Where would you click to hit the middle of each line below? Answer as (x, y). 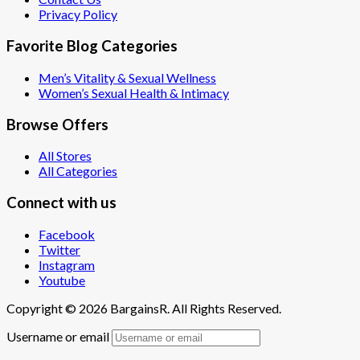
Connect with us (61, 203)
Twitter (59, 249)
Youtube (62, 280)
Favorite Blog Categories (92, 46)
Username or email (58, 336)
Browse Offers (57, 124)
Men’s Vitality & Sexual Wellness (127, 77)
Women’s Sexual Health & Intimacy (134, 92)
